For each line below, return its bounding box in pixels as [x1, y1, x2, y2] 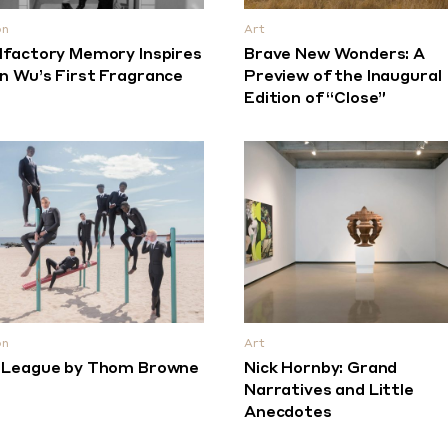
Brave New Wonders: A [244, 47, 426, 63]
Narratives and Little [244, 383, 414, 399]
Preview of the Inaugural [244, 69, 442, 85]
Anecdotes [244, 405, 332, 421]
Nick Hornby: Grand [244, 361, 398, 377]
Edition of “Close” [244, 91, 387, 107]
